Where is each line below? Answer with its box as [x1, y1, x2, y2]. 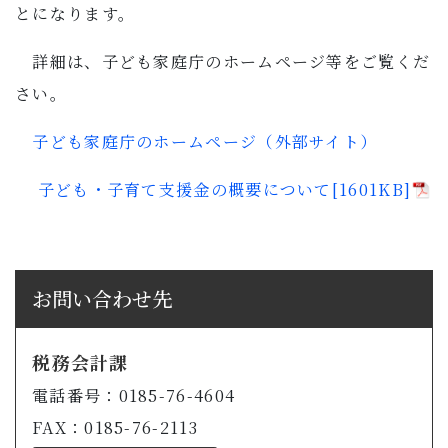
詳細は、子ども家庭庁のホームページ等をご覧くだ [15, 50, 431, 74]
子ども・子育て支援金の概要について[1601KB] [32, 178, 412, 202]
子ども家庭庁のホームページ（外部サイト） [32, 130, 378, 154]
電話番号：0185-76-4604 [32, 384, 236, 408]
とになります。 [15, 2, 136, 26]
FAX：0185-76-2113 [32, 416, 198, 440]
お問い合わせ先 [32, 284, 172, 314]
